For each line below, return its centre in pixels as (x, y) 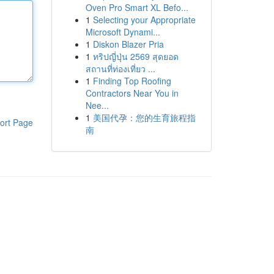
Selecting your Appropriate (144, 20)
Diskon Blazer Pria (128, 44)
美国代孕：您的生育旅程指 (144, 117)
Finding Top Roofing (132, 81)
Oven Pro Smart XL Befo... (137, 7)
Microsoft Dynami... (123, 32)
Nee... (97, 105)
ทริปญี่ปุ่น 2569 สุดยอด (135, 56)
